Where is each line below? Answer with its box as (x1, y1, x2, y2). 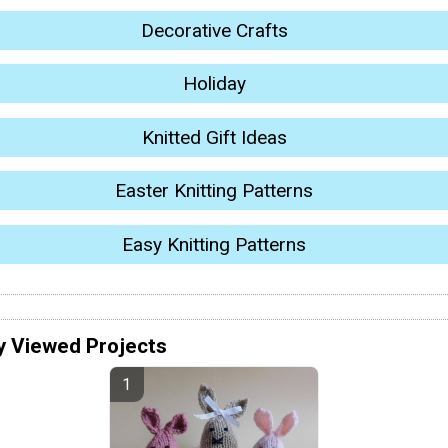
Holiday (182, 72, 246, 96)
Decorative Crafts (140, 19, 288, 43)
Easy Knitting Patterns (122, 232, 306, 256)
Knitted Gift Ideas (141, 125, 287, 149)
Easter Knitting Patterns (115, 179, 313, 203)
